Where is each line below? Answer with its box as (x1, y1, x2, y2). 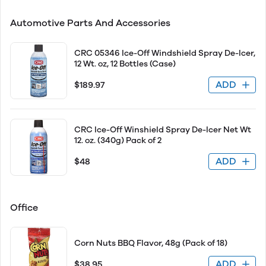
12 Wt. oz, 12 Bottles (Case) (74, 59, 176, 69)
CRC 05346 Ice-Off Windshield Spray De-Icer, (74, 48, 255, 58)
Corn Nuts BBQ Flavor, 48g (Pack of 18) (74, 238, 227, 248)
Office (10, 202, 38, 213)
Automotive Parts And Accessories (10, 17, 170, 28)
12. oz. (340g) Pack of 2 (74, 135, 161, 145)
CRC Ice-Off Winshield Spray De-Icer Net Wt (74, 125, 251, 135)
